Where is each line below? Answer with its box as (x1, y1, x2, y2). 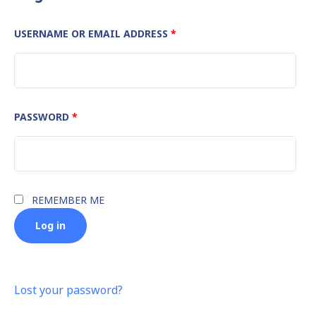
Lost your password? (14, 281, 123, 298)
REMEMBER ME (32, 193, 104, 207)
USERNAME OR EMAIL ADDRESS (14, 26, 171, 40)
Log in (35, 218, 66, 232)
